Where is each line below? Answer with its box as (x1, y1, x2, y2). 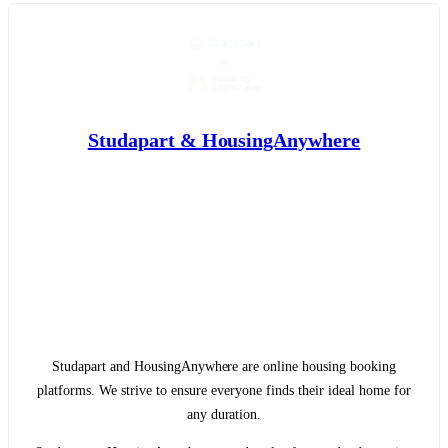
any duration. (186, 406, 262, 422)
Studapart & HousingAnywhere (87, 129, 361, 152)
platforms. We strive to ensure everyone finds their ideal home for (37, 382, 411, 398)
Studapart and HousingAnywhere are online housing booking (51, 358, 397, 374)
